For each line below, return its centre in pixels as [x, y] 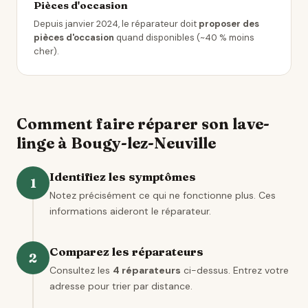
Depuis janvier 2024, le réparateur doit [116, 24]
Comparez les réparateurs [126, 251]
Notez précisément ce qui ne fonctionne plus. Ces [163, 195]
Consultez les [81, 270]
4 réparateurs [147, 270]
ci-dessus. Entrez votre [235, 270]
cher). [46, 51]
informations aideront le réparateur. [130, 211]
